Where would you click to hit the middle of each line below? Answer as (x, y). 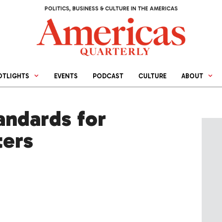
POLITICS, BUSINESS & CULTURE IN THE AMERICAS (111, 9)
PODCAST (108, 76)
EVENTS (66, 76)
